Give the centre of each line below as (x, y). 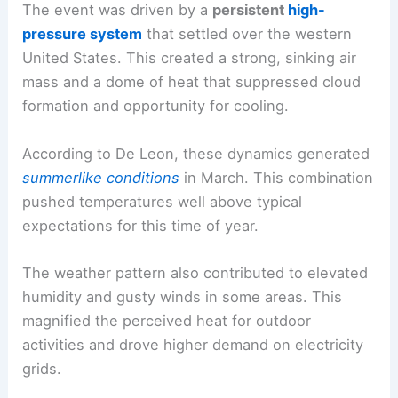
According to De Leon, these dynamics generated (196, 153)
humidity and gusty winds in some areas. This (183, 296)
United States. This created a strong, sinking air (190, 58)
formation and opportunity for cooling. (156, 106)
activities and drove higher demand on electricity (193, 344)
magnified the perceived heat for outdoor (167, 320)
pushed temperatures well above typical (163, 201)
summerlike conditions (101, 177)
